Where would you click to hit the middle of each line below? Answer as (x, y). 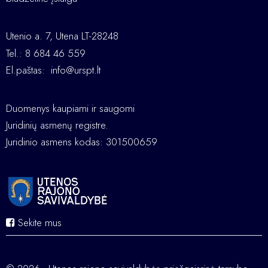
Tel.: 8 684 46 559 (46, 53)
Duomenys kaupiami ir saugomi (70, 108)
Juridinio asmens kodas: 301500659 (82, 142)
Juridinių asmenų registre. (57, 125)
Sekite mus (38, 223)
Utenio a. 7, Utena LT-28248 (62, 36)
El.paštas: (28, 70)
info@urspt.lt (76, 70)
